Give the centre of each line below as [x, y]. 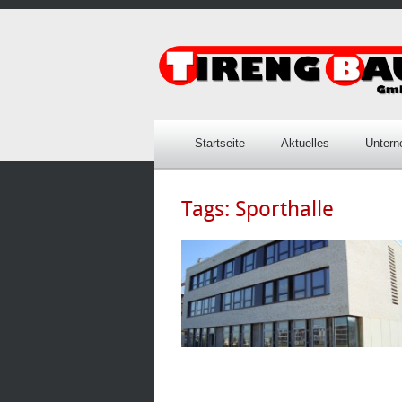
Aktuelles [305, 143]
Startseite [220, 143]
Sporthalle [284, 210]
